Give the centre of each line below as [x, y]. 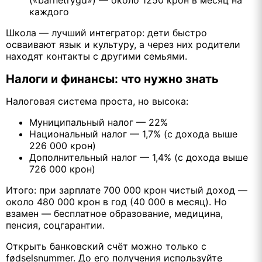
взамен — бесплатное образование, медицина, [114, 214]
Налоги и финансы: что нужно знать [112, 79]
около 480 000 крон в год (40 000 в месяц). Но [116, 202]
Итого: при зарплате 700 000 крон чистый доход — [127, 190]
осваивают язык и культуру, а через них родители [123, 45]
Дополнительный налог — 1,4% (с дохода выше [139, 158]
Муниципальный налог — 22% [99, 123]
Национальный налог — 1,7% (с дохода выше [133, 134]
